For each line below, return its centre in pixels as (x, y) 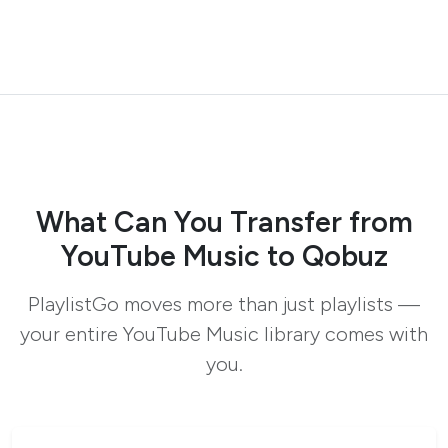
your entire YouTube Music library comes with (224, 334)
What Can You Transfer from (224, 222)
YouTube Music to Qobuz (224, 256)
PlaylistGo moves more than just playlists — (224, 304)
